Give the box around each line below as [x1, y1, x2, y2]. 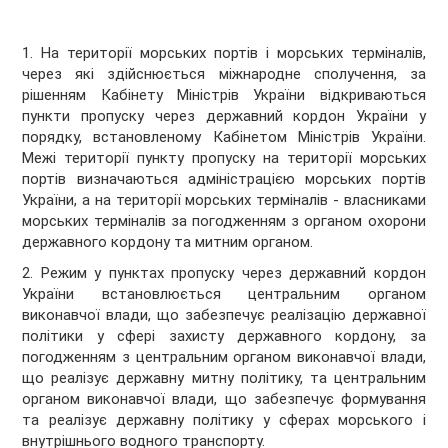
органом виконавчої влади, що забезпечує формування [22, 390, 426, 409]
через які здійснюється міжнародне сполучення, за [22, 65, 426, 84]
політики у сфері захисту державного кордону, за [22, 327, 426, 346]
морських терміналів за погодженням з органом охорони [22, 212, 426, 231]
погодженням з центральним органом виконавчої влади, [22, 348, 426, 367]
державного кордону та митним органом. [22, 233, 314, 252]
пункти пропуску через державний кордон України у [22, 107, 426, 126]
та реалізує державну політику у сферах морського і [22, 411, 426, 430]
